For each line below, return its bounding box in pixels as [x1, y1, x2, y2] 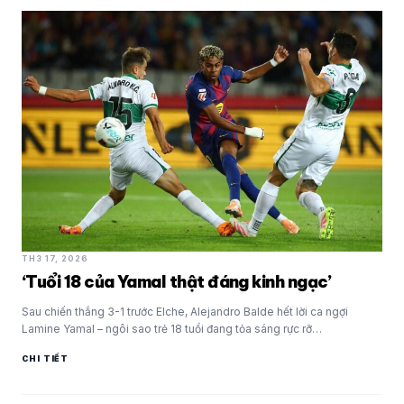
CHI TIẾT [22, 353, 69, 363]
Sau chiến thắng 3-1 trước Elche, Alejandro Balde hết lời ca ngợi [22, 304, 348, 318]
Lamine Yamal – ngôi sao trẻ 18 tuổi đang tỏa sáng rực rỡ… [22, 321, 322, 335]
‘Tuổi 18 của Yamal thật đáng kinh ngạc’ [22, 271, 332, 292]
